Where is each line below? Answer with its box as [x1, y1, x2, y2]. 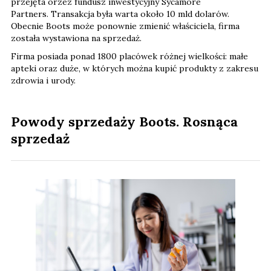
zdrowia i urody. [11, 74, 78, 86]
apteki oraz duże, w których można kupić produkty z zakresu [11, 62, 258, 74]
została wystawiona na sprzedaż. [11, 32, 142, 44]
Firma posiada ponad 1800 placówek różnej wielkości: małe [11, 50, 248, 62]
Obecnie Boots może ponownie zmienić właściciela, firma [11, 20, 240, 31]
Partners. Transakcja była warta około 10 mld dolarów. [11, 8, 229, 19]
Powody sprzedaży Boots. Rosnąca [11, 113, 238, 130]
